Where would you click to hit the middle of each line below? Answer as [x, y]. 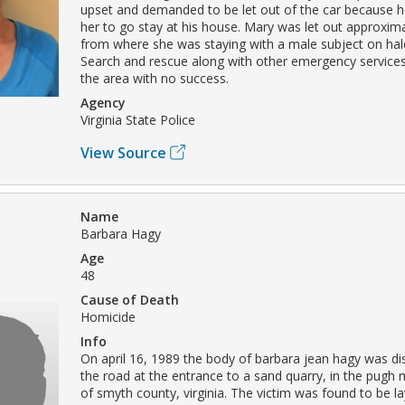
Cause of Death [130, 299]
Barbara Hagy [121, 233]
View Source [123, 152]
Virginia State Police [138, 119]
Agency [103, 102]
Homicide [108, 316]
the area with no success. [155, 78]
